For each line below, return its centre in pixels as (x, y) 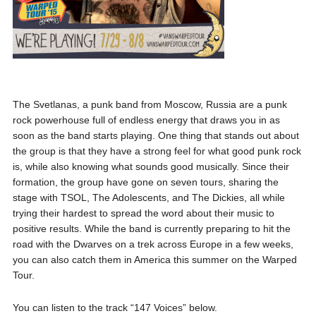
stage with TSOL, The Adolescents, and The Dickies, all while (148, 197)
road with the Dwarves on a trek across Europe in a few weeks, (153, 244)
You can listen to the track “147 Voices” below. (115, 307)
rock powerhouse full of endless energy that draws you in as (146, 120)
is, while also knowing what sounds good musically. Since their (151, 166)
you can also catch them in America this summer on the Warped (154, 259)
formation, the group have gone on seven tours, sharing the (145, 182)
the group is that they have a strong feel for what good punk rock (157, 151)
